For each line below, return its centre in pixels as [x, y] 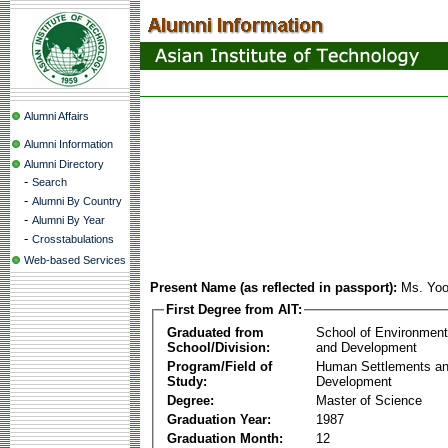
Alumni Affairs [56, 116]
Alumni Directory [64, 164]
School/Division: [218, 347]
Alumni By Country [77, 201]
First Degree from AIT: [234, 309]
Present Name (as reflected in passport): [273, 287]
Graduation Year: [219, 419]
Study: [187, 381]
